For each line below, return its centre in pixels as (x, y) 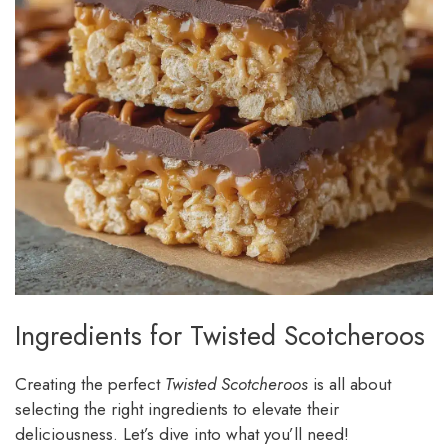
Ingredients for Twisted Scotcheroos (220, 336)
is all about (349, 384)
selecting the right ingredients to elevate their (177, 409)
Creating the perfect (90, 384)
